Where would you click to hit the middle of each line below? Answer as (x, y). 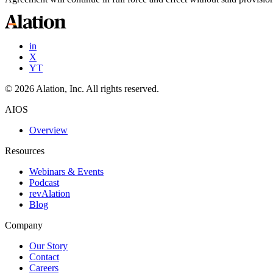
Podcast (44, 182)
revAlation (50, 193)
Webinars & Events (66, 171)
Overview (48, 130)
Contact (44, 257)
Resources (25, 151)
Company (24, 225)
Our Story (48, 246)
